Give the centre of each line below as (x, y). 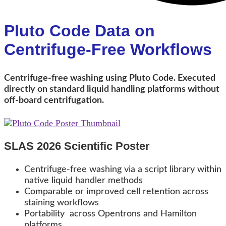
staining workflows (62, 203)
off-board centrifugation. (54, 100)
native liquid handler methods (83, 180)
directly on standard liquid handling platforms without (112, 89)
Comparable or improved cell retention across (116, 191)
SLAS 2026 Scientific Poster (77, 146)
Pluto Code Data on (79, 31)
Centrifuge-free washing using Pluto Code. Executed (110, 78)
